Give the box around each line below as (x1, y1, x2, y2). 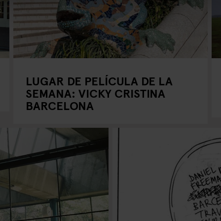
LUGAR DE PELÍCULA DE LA (26, 73, 173, 89)
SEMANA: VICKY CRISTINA (26, 85, 166, 101)
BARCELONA (26, 97, 94, 113)
